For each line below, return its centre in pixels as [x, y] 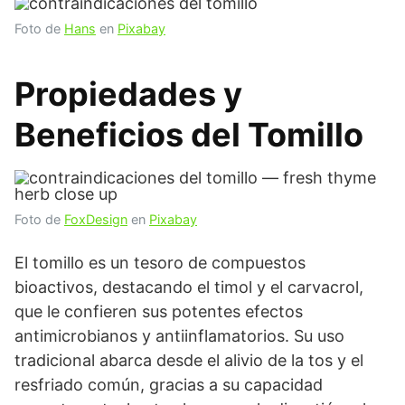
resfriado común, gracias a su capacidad [169, 385]
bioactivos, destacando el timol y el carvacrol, [189, 287]
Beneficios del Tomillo [189, 135]
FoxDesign [96, 219]
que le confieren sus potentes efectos [159, 311]
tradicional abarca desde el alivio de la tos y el [189, 360]
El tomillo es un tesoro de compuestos [160, 263]
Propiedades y [128, 94]
